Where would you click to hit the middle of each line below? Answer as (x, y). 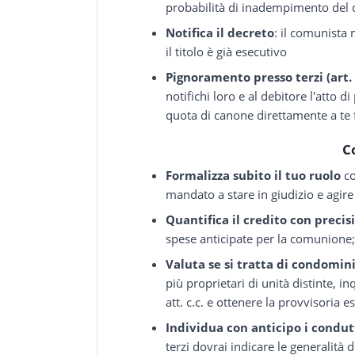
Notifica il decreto (220, 33)
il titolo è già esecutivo (227, 52)
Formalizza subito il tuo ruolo (254, 176)
